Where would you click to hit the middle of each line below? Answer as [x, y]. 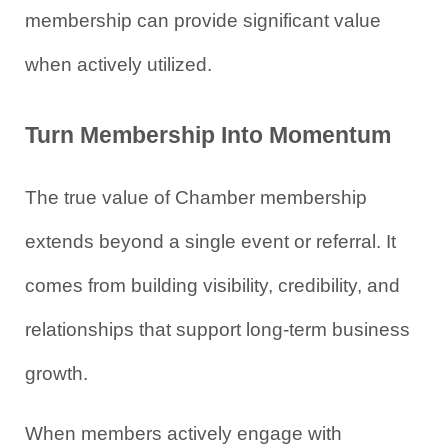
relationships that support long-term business [217, 330]
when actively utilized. [118, 65]
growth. [56, 374]
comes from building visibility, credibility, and [212, 286]
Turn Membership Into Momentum [208, 135]
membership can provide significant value [203, 21]
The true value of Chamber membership [196, 198]
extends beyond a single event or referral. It [210, 242]
